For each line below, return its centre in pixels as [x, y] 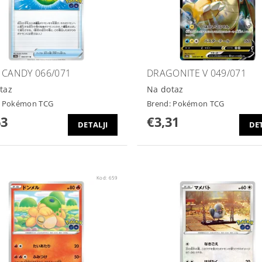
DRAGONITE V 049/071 [196, 73]
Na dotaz [165, 89]
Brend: [160, 103]
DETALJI [93, 125]
